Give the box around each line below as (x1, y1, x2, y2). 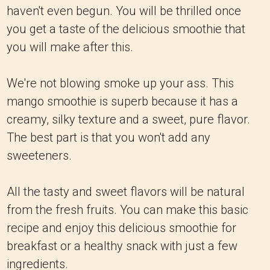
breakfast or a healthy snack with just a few (7, 239, 237, 253)
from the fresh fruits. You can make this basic (7, 202, 248, 217)
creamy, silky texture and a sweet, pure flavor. (7, 112, 250, 127)
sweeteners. (7, 148, 72, 163)
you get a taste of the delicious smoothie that (7, 22, 245, 36)
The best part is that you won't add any (7, 130, 210, 145)
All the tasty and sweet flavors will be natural (7, 184, 245, 199)
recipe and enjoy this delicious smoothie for (7, 221, 236, 235)
